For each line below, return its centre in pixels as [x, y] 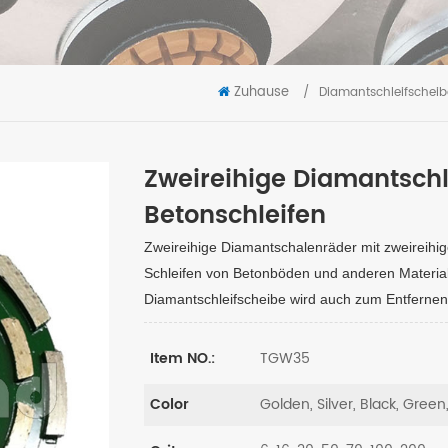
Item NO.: [182, 359]
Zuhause [261, 93]
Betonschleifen [235, 216]
